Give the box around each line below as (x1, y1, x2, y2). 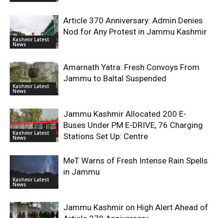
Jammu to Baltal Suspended (63, 73, 166, 83)
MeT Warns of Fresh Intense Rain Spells (63, 156, 208, 165)
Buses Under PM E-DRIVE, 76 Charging (63, 120, 203, 130)
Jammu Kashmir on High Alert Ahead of (63, 202, 208, 212)
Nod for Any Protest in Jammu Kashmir (63, 27, 207, 36)
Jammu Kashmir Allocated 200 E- (63, 109, 186, 119)
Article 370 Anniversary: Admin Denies (63, 16, 203, 25)
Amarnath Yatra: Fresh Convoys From (63, 62, 200, 72)
